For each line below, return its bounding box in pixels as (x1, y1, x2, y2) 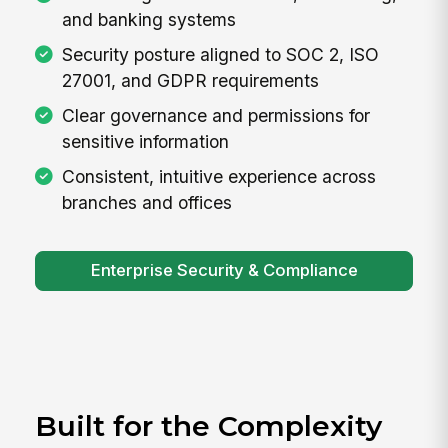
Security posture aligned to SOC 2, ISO (61, 44, 379, 66)
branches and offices (61, 191, 232, 213)
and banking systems (61, 9, 236, 31)
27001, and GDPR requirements (61, 70, 319, 92)
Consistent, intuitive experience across (61, 165, 376, 187)
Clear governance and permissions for (61, 104, 370, 126)
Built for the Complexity (35, 408, 383, 443)
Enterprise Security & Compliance (90, 260, 358, 281)
